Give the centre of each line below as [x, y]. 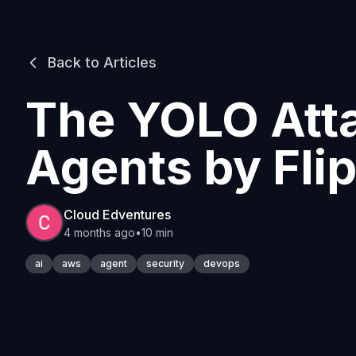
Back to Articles [102, 62]
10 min [157, 232]
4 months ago [99, 232]
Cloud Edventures [117, 215]
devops [222, 263]
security [165, 263]
